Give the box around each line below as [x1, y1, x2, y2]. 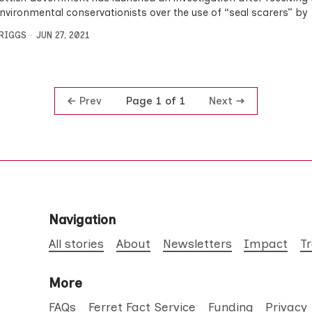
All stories [49, 235, 104, 251]
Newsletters [162, 235, 232, 251]
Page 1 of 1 [125, 95, 185, 107]
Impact [244, 235, 288, 251]
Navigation [49, 212, 116, 228]
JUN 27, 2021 [36, 29, 90, 40]
